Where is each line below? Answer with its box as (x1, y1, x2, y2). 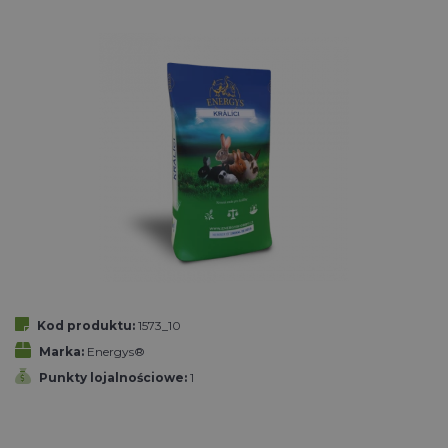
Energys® (87, 343, 145, 359)
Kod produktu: (37, 317, 135, 333)
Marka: (39, 343, 84, 359)
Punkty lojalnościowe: (39, 369, 187, 385)
